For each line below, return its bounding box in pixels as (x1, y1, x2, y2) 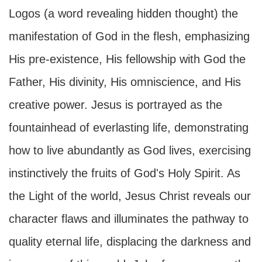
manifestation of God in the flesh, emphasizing (9, 30, 250, 43)
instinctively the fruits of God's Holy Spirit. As (9, 167, 240, 180)
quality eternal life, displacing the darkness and (9, 235, 251, 248)
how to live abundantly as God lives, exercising (9, 144, 251, 157)
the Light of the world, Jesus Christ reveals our (9, 189, 251, 202)
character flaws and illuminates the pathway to (9, 212, 249, 225)
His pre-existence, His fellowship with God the (9, 53, 246, 65)
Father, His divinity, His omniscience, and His (9, 75, 241, 88)
